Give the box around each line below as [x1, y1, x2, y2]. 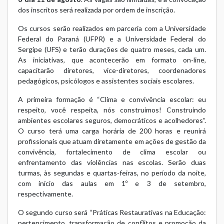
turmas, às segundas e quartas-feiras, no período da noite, [18, 168, 206, 177]
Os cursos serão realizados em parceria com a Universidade [18, 24, 206, 33]
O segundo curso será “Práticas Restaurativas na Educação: [18, 208, 206, 217]
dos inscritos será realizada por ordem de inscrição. [18, 5, 175, 14]
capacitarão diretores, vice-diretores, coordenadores [18, 66, 206, 75]
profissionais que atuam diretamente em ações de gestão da [18, 137, 206, 146]
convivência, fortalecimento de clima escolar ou [18, 147, 206, 156]
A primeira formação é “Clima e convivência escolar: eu [18, 95, 206, 104]
